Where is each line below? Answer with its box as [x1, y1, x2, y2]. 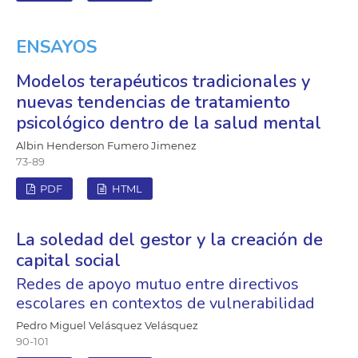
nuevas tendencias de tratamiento [15, 89, 290, 114]
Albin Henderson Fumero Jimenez [15, 138, 197, 152]
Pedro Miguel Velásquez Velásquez [15, 318, 198, 332]
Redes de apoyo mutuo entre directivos [15, 272, 299, 295]
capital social [15, 248, 121, 272]
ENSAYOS [15, 34, 97, 59]
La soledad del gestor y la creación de [15, 227, 323, 252]
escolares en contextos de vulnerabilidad [15, 292, 315, 314]
